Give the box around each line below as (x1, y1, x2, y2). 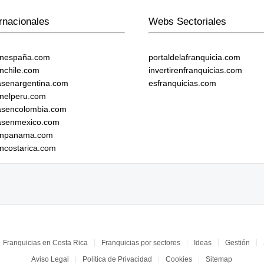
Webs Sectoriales (148, 16, 226, 27)
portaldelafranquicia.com (148, 52, 240, 62)
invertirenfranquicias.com (148, 65, 242, 75)
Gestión (225, 239, 250, 247)
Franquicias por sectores (101, 239, 180, 247)
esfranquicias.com (148, 78, 216, 88)
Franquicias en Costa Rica (2, 239, 88, 247)
